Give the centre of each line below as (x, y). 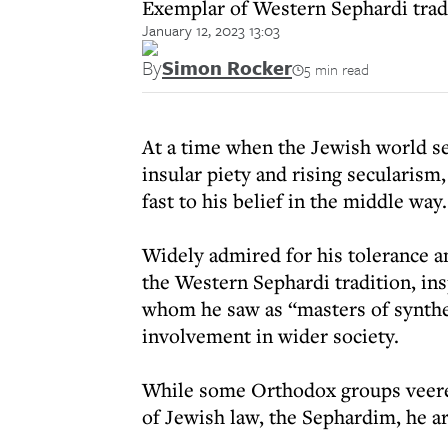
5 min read (336, 69)
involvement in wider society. (270, 335)
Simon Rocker (227, 67)
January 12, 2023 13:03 (211, 30)
